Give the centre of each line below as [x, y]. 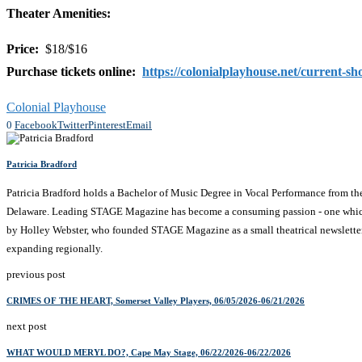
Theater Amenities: [59, 14]
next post [27, 326]
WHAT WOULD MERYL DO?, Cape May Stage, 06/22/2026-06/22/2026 [149, 353]
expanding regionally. [55, 249]
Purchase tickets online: [74, 72]
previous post [36, 275]
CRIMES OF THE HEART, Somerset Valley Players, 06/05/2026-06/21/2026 [156, 301]
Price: [24, 49]
